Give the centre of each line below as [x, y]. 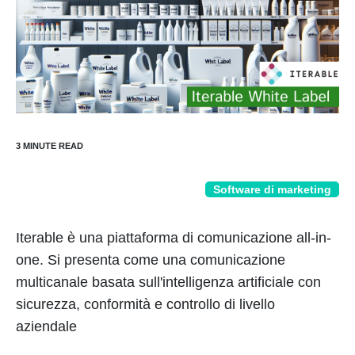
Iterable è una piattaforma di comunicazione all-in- [174, 238]
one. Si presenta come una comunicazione [151, 260]
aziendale [46, 326]
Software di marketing [272, 189]
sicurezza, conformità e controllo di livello [145, 304]
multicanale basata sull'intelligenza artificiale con [168, 282]
